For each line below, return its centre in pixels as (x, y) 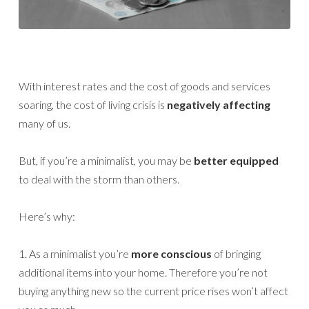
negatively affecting (219, 105)
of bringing (236, 254)
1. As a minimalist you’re (75, 254)
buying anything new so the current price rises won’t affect (153, 291)
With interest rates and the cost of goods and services (144, 86)
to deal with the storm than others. (99, 179)
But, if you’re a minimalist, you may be (106, 161)
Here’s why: (47, 217)
